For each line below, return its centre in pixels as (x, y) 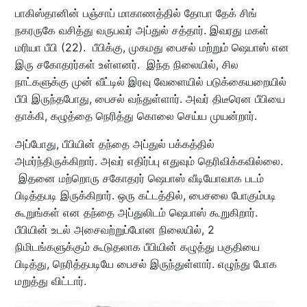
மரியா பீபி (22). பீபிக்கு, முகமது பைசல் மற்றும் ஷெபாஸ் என (152, 47)
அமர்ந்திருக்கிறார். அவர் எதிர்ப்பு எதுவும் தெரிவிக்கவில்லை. (149, 161)
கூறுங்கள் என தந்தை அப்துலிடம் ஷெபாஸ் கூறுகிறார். (136, 212)
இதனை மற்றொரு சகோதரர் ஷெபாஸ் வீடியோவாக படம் (139, 178)
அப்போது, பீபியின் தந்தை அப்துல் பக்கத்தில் (114, 144)
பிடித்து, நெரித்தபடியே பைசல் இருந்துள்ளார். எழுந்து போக (146, 263)
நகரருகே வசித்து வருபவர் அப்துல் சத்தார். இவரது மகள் (142, 30)
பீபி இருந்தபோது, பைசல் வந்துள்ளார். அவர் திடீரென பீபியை (150, 98)
